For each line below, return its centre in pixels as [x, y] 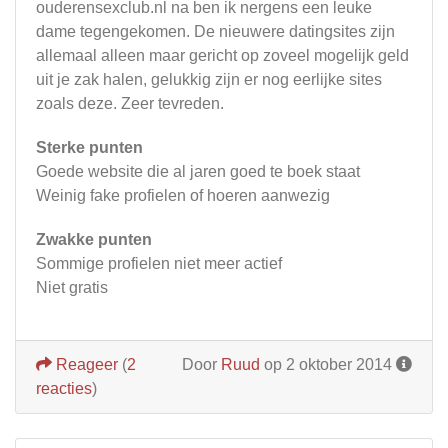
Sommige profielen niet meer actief [159, 263]
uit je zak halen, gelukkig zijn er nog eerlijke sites [209, 79]
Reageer [85, 364]
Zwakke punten [94, 239]
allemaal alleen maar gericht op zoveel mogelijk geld [222, 55]
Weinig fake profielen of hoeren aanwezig [183, 195]
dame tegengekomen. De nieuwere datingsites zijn [215, 31]
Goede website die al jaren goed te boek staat [198, 171]
